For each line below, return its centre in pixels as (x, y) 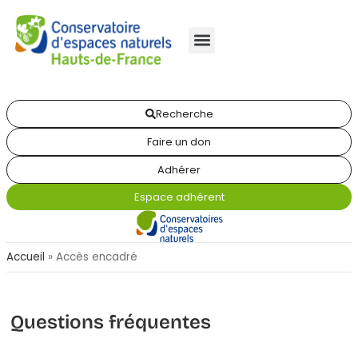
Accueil (26, 257)
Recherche (184, 114)
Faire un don (179, 142)
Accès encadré (97, 257)
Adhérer (179, 170)
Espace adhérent (179, 197)
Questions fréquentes (111, 322)
